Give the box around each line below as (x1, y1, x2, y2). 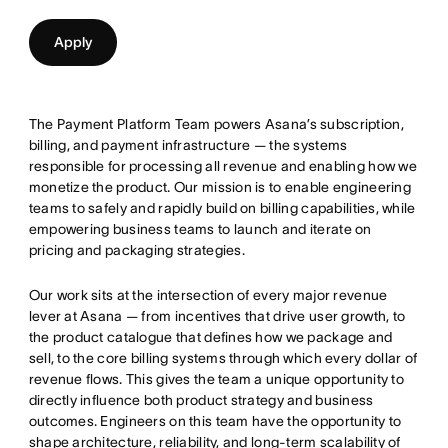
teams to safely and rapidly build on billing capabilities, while (28, 200, 416, 216)
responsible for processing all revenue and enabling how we (28, 158, 417, 174)
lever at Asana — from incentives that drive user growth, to (28, 308, 406, 324)
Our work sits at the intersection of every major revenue (28, 287, 388, 303)
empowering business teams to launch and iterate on (28, 221, 372, 237)
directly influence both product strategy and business (28, 392, 374, 408)
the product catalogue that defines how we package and (28, 329, 393, 345)
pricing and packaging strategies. (28, 242, 245, 258)
